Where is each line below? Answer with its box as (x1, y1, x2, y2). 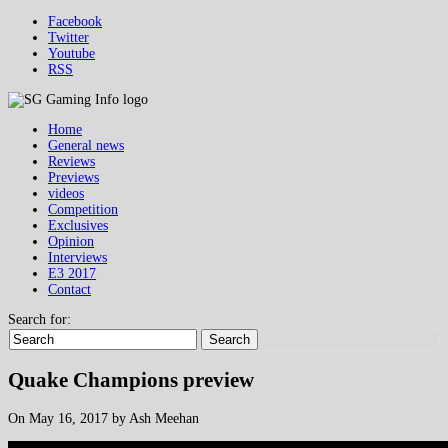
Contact (48, 282, 91, 297)
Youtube (48, 46, 95, 61)
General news (48, 138, 124, 153)
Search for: (8, 312, 71, 327)
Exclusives (48, 218, 108, 233)
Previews (48, 170, 99, 185)
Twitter (48, 30, 89, 45)
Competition (48, 202, 118, 217)
